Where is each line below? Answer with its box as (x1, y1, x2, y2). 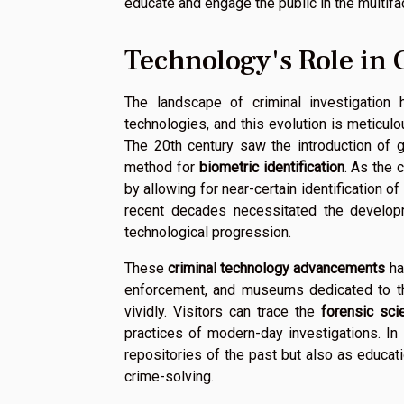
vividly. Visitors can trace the (124, 302, 321, 320)
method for (124, 158, 199, 176)
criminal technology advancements (168, 259, 386, 277)
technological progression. (124, 223, 291, 241)
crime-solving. (124, 367, 214, 385)
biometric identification (198, 158, 344, 176)
